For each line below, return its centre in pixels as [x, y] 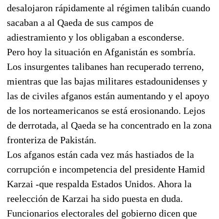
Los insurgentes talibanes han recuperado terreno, [105, 66]
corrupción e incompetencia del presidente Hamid [106, 169]
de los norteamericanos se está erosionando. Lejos [106, 110]
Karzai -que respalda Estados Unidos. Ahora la [99, 184]
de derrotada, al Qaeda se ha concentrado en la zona [109, 125]
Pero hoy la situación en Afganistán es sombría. [101, 52]
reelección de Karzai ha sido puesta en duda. [95, 198]
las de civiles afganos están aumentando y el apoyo [108, 96]
